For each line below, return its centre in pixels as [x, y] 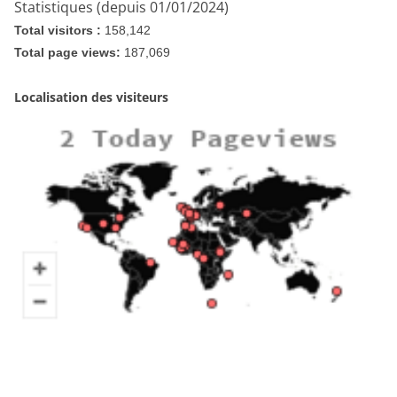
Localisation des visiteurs [91, 97]
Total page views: [69, 52]
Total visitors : [59, 30]
